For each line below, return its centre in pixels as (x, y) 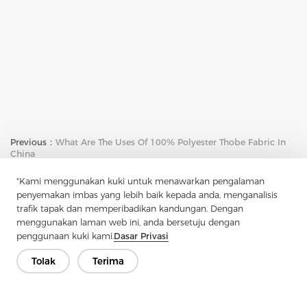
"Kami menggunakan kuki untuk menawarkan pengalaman (140, 181)
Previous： (33, 142)
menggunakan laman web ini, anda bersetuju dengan (128, 222)
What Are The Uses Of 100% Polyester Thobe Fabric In (171, 142)
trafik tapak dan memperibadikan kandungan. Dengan (130, 209)
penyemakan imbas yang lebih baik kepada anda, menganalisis (147, 195)
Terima (108, 261)
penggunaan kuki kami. (65, 236)
